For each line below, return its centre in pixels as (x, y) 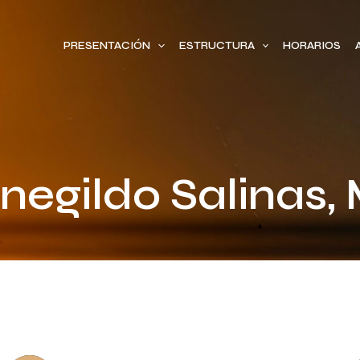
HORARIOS (312, 46)
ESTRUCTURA (217, 46)
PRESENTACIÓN (106, 46)
